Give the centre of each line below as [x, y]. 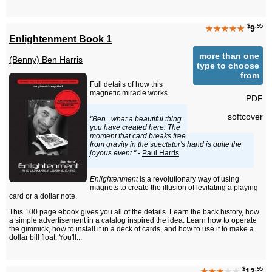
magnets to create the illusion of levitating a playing [174, 188]
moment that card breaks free [138, 136]
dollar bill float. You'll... [46, 238]
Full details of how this [126, 85]
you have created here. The [135, 128]
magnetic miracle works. [130, 93]
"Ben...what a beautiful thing [136, 119]
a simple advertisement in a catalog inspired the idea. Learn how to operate [133, 221]
